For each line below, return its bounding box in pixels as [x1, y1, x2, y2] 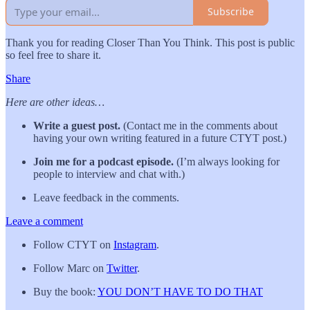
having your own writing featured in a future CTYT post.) [33, 131, 286, 144]
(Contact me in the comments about [120, 119, 277, 131]
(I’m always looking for [176, 155, 280, 167]
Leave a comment [6, 215, 83, 227]
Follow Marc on [33, 262, 107, 274]
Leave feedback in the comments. [33, 191, 179, 203]
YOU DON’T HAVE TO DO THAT [98, 285, 263, 298]
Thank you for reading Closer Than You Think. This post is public [6, 36, 295, 48]
